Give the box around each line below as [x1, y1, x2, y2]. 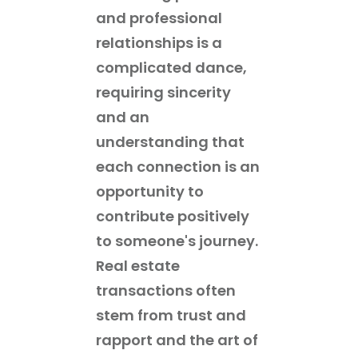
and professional [96, 7, 222, 28]
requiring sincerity [96, 82, 231, 102]
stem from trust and [96, 304, 246, 325]
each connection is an [96, 156, 260, 177]
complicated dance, [96, 57, 247, 78]
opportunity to [96, 181, 204, 201]
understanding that [96, 131, 245, 152]
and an [96, 106, 149, 127]
